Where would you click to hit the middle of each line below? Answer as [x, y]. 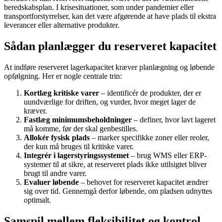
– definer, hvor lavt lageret [174, 120]
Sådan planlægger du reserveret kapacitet [110, 46]
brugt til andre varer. [55, 173]
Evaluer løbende [51, 182]
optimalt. [37, 200]
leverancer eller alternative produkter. [62, 25]
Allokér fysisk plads [57, 138]
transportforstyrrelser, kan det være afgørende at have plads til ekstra [110, 16]
